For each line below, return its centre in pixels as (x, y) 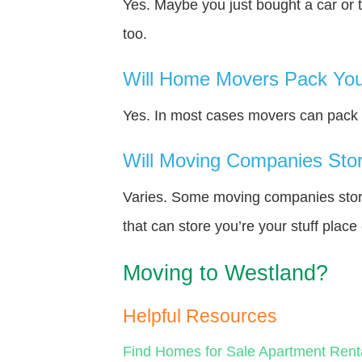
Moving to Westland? (225, 273)
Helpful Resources (200, 316)
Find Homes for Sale (189, 351)
